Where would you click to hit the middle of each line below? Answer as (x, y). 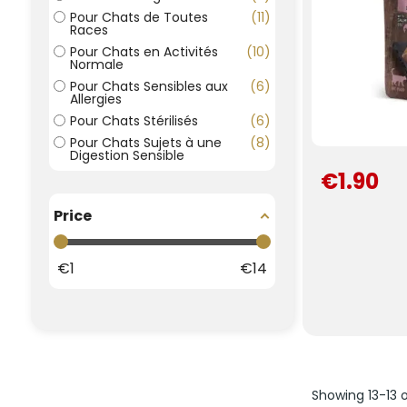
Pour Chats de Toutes (139, 18)
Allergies (96, 99)
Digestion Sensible (127, 156)
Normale (97, 65)
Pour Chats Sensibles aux (149, 87)
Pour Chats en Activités (144, 52)
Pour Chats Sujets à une (146, 143)
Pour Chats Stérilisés (134, 121)
